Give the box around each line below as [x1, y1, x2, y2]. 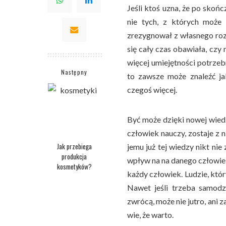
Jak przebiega [56, 141, 92, 152]
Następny [61, 68, 88, 77]
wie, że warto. [127, 210, 174, 220]
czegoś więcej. [127, 85, 177, 95]
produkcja [62, 151, 87, 162]
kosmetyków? [56, 161, 92, 172]
